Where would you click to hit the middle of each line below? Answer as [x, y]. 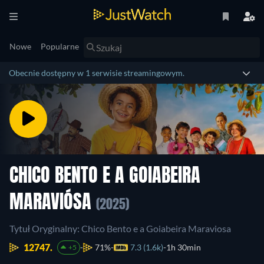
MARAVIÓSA [53, 203]
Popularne [60, 46]
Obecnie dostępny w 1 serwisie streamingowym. [97, 73]
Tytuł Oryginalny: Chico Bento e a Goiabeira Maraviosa [120, 228]
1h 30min [183, 247]
